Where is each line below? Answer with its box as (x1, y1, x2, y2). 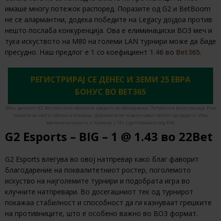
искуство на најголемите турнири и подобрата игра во (5, 176, 190, 186)
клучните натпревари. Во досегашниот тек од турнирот (5, 187, 193, 197)
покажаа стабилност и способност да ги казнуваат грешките (5, 198, 212, 208)
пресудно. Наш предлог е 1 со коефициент (5, 47, 149, 57)
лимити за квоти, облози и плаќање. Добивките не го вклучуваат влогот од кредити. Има (13, 112, 208, 119)
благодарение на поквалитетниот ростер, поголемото (5, 165, 191, 175)
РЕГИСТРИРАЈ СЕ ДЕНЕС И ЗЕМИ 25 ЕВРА (31, 74, 190, 85)
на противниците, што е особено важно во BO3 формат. (5, 209, 200, 219)
